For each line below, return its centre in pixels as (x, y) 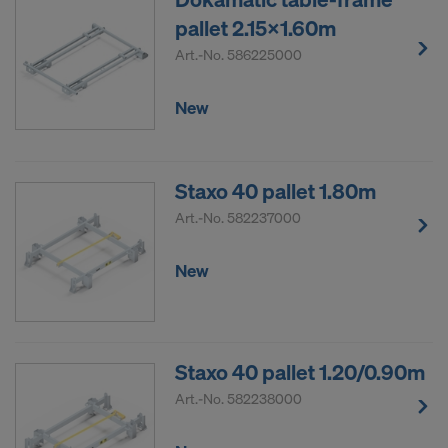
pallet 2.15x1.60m (255, 28)
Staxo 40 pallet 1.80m (275, 191)
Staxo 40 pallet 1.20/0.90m (300, 372)
